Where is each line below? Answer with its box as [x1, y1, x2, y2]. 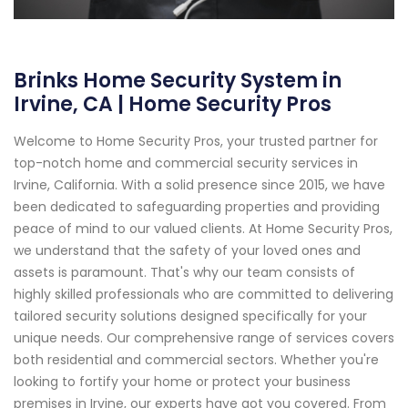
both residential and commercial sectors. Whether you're [14, 351, 379, 370]
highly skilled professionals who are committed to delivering [14, 285, 393, 304]
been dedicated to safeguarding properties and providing [14, 198, 380, 217]
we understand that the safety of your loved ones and [14, 241, 361, 260]
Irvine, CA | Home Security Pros [14, 90, 331, 119]
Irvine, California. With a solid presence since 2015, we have [14, 176, 385, 195]
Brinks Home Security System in [14, 66, 342, 96]
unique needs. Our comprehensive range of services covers [14, 329, 394, 348]
